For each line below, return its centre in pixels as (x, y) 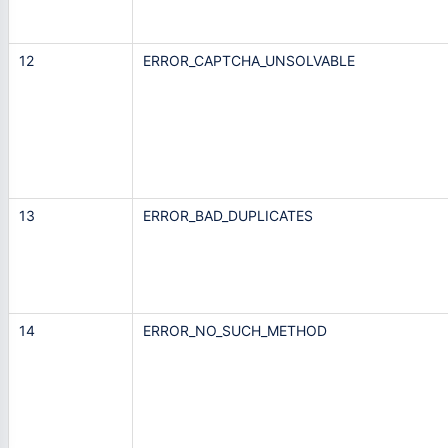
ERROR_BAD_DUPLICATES (228, 216)
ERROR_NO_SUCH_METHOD (235, 331)
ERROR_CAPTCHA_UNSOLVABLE (249, 61)
